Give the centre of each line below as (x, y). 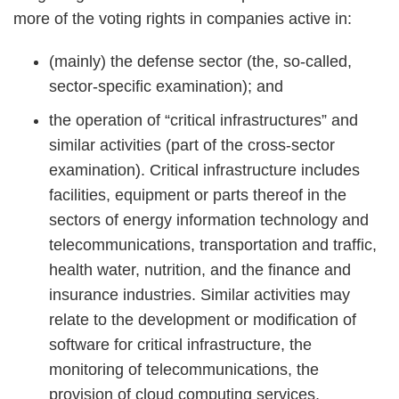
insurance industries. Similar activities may (199, 295)
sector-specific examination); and (166, 86)
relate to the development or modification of (203, 320)
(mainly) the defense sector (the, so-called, (200, 61)
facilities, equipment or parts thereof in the (198, 195)
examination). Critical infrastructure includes (204, 170)
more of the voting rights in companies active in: (183, 19)
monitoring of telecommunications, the (184, 370)
